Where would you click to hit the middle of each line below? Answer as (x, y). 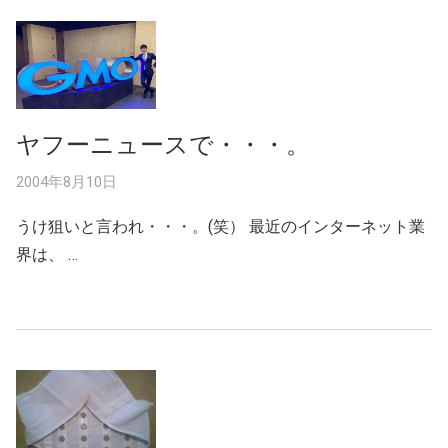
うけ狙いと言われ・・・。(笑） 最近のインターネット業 (220, 226)
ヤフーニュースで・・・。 (163, 144)
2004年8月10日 (66, 181)
